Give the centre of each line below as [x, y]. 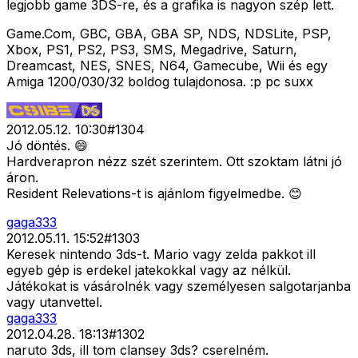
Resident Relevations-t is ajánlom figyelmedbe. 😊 [154, 194]
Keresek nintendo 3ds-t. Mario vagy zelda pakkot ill [161, 255]
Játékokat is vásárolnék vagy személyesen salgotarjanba [179, 286]
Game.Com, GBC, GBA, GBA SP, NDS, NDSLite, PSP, [169, 34]
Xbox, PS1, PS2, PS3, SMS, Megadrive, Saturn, [152, 50]
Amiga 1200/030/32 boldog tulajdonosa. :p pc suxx [160, 82]
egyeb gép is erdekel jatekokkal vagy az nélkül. [149, 270]
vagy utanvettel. [54, 302]
